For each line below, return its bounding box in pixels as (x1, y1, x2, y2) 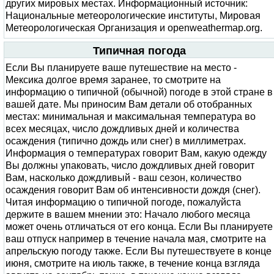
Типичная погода (93, 45, 186, 57)
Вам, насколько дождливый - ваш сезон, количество (6, 172, 242, 183)
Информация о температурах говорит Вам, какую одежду (6, 148, 267, 158)
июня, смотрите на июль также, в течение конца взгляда (6, 258, 260, 268)
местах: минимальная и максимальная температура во (6, 111, 256, 122)
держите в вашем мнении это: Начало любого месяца (6, 209, 250, 220)
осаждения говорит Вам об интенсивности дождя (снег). (6, 185, 261, 195)
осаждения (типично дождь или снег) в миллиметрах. (6, 136, 246, 146)
